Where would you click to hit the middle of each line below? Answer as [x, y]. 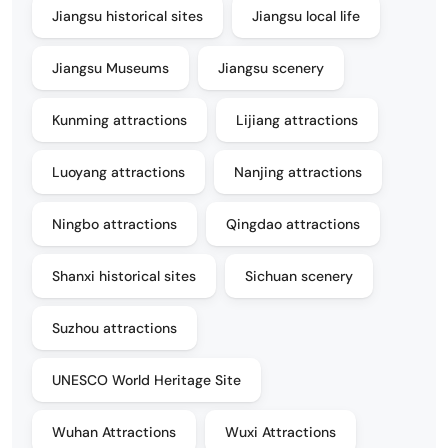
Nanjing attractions [298, 172]
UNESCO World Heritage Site [146, 380]
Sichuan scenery [299, 276]
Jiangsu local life [306, 16]
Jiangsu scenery [271, 68]
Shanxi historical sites [124, 276]
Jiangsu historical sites [127, 16]
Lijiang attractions [297, 120]
